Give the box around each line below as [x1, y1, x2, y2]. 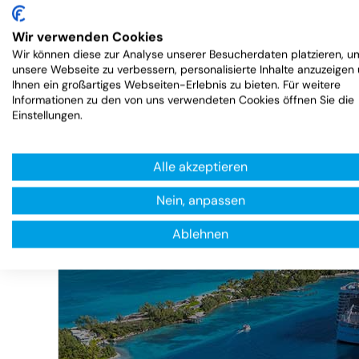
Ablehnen [172, 225, 228, 243]
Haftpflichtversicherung [98, 8, 337, 35]
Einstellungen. [12, 107, 83, 123]
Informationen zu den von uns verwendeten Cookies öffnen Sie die [12, 92, 354, 107]
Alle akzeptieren [153, 158, 248, 175]
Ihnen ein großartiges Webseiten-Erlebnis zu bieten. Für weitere [12, 77, 341, 92]
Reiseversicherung [98, 67, 280, 95]
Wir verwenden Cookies [12, 28, 163, 46]
